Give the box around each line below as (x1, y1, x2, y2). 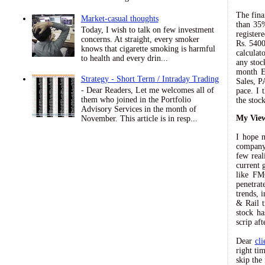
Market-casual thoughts (80, 14, 159, 23)
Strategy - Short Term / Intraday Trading (80, 75, 219, 84)
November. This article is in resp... (80, 114, 198, 124)
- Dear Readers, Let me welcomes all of (80, 86, 214, 95)
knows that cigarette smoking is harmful (80, 44, 215, 53)
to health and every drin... (80, 53, 168, 63)
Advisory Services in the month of (80, 105, 196, 114)
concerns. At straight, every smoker (80, 34, 199, 44)
